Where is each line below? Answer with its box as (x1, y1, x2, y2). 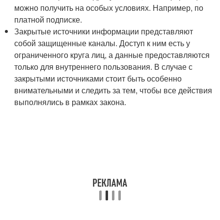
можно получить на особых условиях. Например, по (14, 2, 204, 13)
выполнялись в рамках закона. (14, 96, 127, 108)
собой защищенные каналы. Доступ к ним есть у (14, 37, 191, 49)
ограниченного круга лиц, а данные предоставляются (14, 49, 210, 60)
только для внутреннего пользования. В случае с (14, 61, 193, 72)
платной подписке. (14, 14, 82, 25)
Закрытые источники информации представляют (14, 26, 193, 37)
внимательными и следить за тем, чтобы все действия (14, 84, 213, 96)
